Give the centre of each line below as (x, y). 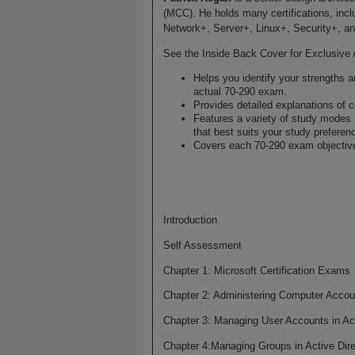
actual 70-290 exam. (240, 91)
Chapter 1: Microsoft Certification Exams (256, 270)
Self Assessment (202, 245)
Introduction (190, 219)
